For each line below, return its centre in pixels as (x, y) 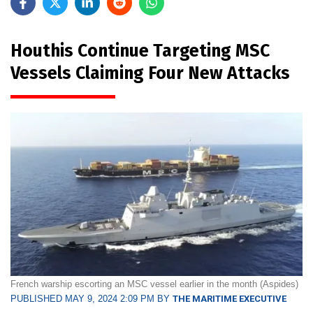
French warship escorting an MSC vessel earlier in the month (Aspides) (154, 284)
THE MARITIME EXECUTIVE (230, 299)
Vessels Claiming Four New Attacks (150, 73)
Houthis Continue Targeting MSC (140, 51)
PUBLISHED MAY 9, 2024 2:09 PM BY (92, 299)
